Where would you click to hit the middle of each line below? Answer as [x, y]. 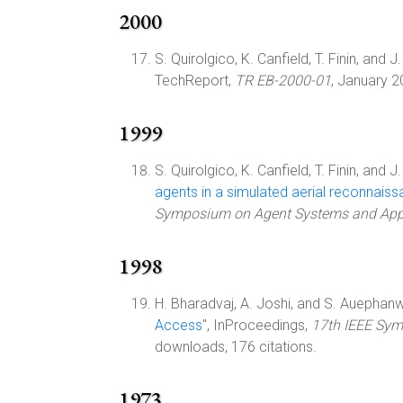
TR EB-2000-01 [283, 81]
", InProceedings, [257, 325]
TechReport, [195, 81]
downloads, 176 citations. [236, 347]
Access [179, 325]
